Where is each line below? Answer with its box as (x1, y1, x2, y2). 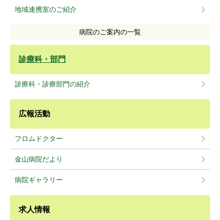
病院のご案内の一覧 (79, 28, 141, 36)
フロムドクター (15, 135, 63, 143)
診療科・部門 (19, 55, 66, 64)
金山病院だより (15, 155, 63, 164)
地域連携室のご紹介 (15, 5, 77, 14)
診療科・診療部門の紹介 (15, 80, 90, 88)
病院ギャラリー (15, 176, 63, 184)
